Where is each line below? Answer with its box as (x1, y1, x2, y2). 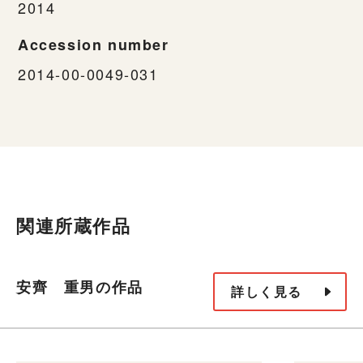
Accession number (18, 33, 169, 55)
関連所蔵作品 (16, 211, 131, 238)
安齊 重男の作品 (16, 276, 143, 298)
